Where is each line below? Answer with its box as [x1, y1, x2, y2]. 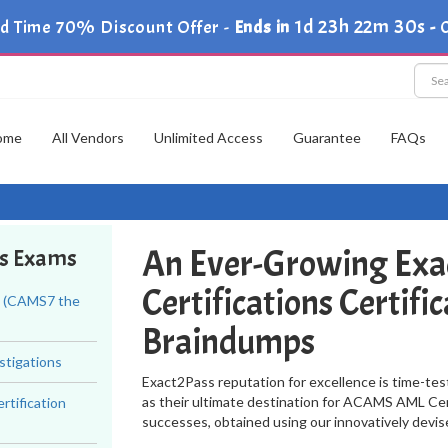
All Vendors [52, 129, 124, 146]
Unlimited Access [154, 129, 263, 146]
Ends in [230, 16, 295, 39]
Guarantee [293, 129, 361, 146]
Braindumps [141, 319, 315, 365]
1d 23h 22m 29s [294, 14, 426, 39]
